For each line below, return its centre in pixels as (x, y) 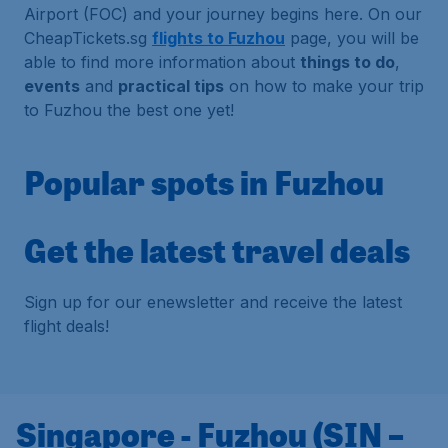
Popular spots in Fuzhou (204, 182)
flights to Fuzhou (218, 38)
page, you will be (352, 38)
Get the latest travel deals (217, 250)
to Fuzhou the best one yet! (129, 110)
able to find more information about (162, 62)
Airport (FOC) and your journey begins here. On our (223, 14)
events (52, 86)
